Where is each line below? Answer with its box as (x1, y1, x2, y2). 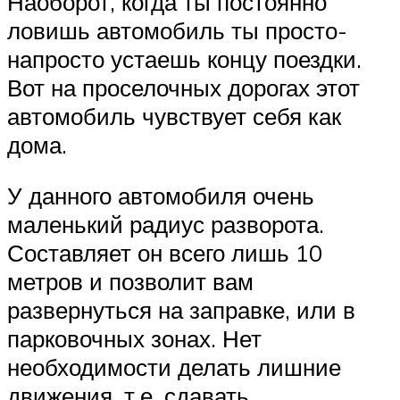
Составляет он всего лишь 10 (7, 238, 322, 268)
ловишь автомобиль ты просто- (7, 15, 347, 45)
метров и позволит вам (7, 267, 254, 296)
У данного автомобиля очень (7, 181, 314, 211)
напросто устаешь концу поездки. (7, 44, 362, 73)
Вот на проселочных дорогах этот (7, 72, 360, 102)
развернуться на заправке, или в (7, 296, 355, 325)
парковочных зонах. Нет (7, 324, 262, 354)
